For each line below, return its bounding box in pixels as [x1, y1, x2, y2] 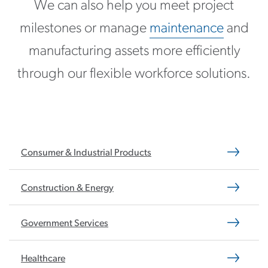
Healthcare [21, 254, 65, 264]
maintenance [149, 22, 224, 36]
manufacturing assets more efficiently [28, 44, 240, 59]
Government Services [21, 219, 108, 229]
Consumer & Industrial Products [21, 148, 151, 158]
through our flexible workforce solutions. [17, 67, 251, 81]
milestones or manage [19, 22, 150, 36]
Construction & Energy [21, 184, 114, 193]
